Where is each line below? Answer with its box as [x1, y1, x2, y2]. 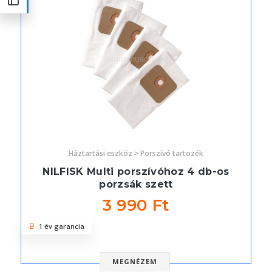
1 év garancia [35, 222, 84, 231]
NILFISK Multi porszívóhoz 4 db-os [42, 166, 229, 178]
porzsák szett [99, 178, 173, 191]
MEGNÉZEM [112, 257, 158, 267]
